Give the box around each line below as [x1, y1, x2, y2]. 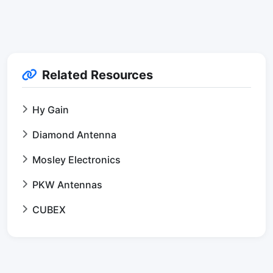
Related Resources [42, 68, 153, 82]
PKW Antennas [32, 179, 102, 191]
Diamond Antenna [32, 129, 116, 141]
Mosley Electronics [32, 154, 121, 166]
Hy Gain [32, 104, 69, 116]
